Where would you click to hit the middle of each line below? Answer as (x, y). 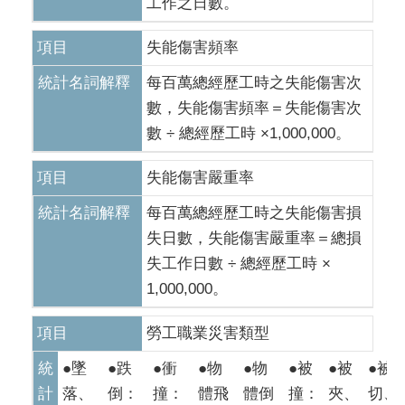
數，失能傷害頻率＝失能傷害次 (254, 108)
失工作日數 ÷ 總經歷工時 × (239, 264)
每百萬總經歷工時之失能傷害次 (254, 83)
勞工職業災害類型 (208, 333)
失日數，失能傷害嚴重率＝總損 (254, 238)
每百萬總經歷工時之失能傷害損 (254, 213)
